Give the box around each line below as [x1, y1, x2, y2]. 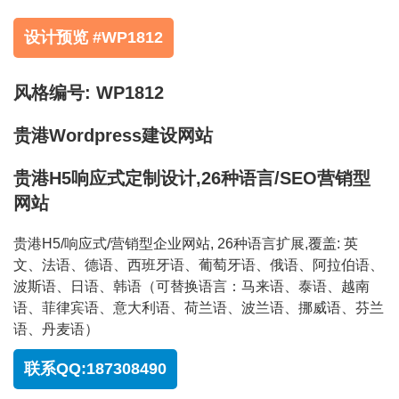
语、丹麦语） [13, 322, 99, 338]
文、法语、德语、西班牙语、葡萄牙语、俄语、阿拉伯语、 [13, 257, 384, 273]
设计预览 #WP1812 [24, 28, 163, 47]
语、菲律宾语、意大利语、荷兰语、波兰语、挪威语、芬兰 [13, 300, 384, 316]
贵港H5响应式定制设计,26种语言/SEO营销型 [13, 168, 370, 189]
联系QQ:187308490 [24, 360, 167, 379]
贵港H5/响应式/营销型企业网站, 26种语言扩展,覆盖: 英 [13, 236, 358, 252]
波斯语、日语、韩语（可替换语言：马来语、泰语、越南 [13, 279, 370, 295]
